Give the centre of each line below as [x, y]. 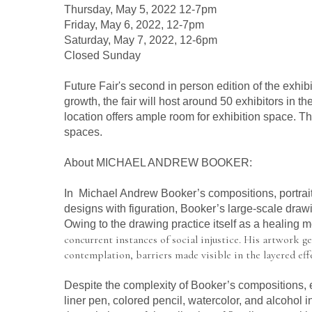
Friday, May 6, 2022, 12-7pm [134, 25]
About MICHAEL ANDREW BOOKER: [158, 163]
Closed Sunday [102, 55]
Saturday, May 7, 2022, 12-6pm [141, 40]
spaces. [83, 132]
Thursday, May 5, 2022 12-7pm [140, 9]
